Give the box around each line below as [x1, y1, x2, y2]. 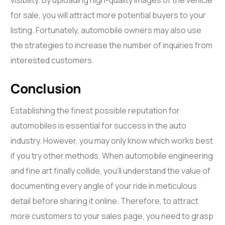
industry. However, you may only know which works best [11, 135, 213, 146]
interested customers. [11, 54, 94, 66]
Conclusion [11, 79, 81, 97]
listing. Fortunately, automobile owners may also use [11, 24, 202, 36]
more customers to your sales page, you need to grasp [11, 210, 214, 221]
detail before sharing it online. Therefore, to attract [11, 195, 199, 206]
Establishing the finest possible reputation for [11, 104, 180, 116]
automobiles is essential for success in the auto [11, 120, 187, 131]
